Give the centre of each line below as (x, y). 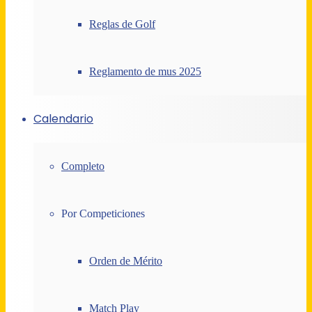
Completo (83, 166)
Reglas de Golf (122, 24)
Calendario (63, 118)
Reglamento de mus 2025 (145, 71)
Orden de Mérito (126, 260)
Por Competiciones (103, 213)
